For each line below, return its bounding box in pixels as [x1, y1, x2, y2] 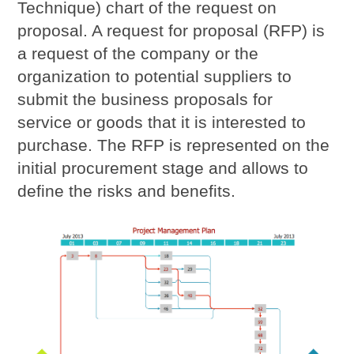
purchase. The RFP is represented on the [17, 136, 330, 155]
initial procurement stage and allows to [17, 159, 309, 178]
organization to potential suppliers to [17, 67, 292, 86]
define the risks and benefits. [17, 182, 236, 201]
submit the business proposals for [17, 90, 273, 109]
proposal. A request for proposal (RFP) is [17, 21, 326, 40]
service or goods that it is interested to [17, 113, 307, 132]
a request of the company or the [17, 44, 259, 63]
